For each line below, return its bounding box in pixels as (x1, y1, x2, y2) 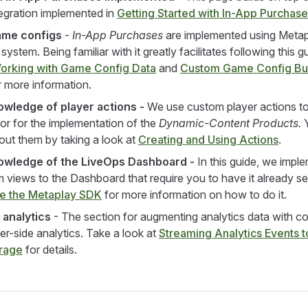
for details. (23, 243, 77, 256)
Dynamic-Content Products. (159, 116, 301, 130)
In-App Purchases (72, 28, 163, 42)
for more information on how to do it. (102, 188, 287, 201)
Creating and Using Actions (138, 133, 278, 146)
